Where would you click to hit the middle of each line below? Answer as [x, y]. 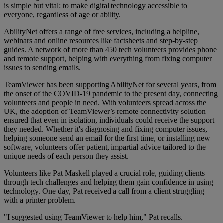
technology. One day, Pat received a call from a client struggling [104, 191]
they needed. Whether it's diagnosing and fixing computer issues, [106, 129]
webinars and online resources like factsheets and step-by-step [101, 41]
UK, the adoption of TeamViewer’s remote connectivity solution [105, 111]
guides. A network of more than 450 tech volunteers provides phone [110, 50]
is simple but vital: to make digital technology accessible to [96, 6]
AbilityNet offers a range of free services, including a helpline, [102, 32]
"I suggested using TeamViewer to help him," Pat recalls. [93, 217]
